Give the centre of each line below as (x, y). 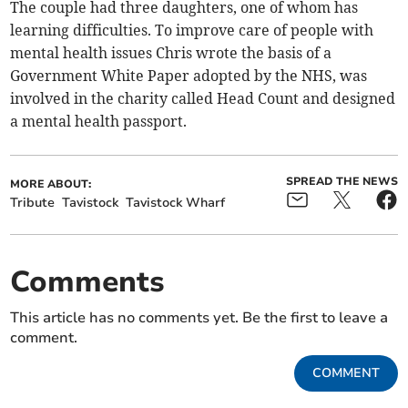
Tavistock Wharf (176, 202)
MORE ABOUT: (51, 184)
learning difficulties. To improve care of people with (192, 30)
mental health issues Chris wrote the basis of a (171, 52)
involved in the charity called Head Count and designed (203, 98)
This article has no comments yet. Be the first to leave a (199, 317)
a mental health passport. (99, 121)
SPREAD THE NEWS (342, 181)
